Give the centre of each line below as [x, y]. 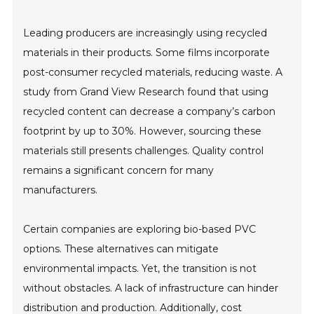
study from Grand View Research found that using [146, 92]
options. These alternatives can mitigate [121, 249]
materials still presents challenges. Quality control [144, 151]
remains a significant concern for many [119, 171]
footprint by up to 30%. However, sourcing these [143, 131]
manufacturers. [61, 190]
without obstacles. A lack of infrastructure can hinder [151, 288]
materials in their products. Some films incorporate [147, 53]
